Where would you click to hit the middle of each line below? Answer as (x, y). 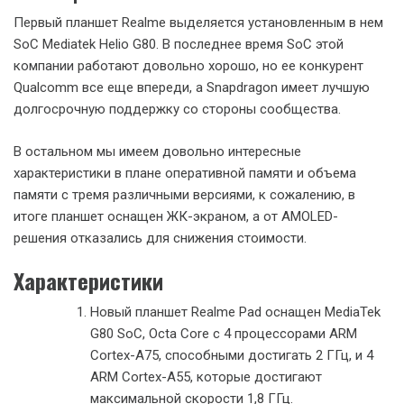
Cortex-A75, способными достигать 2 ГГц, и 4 (232, 355)
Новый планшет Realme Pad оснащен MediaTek (235, 312)
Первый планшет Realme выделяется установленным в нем (198, 23)
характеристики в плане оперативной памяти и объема (185, 173)
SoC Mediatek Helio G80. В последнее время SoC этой (179, 44)
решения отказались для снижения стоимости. (160, 238)
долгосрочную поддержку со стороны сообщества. (177, 109)
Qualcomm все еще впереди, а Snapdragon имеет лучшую (192, 87)
